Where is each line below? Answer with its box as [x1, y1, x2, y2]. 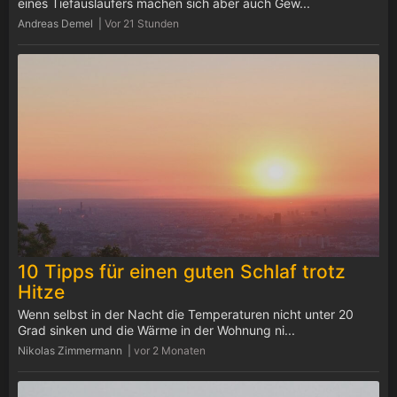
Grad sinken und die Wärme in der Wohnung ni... [18, 323, 295, 338]
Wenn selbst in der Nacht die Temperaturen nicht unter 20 [18, 307, 354, 322]
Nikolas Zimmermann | [18, 344, 134, 357]
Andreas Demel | [18, 16, 105, 30]
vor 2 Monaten [134, 344, 206, 357]
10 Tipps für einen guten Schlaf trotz [18, 261, 346, 283]
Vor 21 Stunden [105, 16, 179, 30]
